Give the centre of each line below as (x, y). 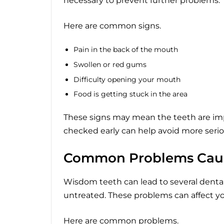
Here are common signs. (112, 26)
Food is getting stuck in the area (130, 94)
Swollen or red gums (110, 64)
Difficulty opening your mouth (127, 79)
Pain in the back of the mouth (126, 50)
